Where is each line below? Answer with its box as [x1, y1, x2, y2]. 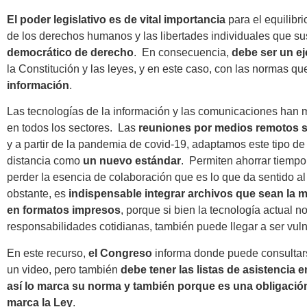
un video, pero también [7, 263, 121, 275]
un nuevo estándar [83, 155, 181, 167]
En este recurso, [7, 247, 88, 259]
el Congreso [88, 247, 152, 259]
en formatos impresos [7, 204, 121, 217]
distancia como [7, 155, 83, 167]
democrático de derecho [7, 46, 134, 58]
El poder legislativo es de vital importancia [7, 13, 225, 25]
